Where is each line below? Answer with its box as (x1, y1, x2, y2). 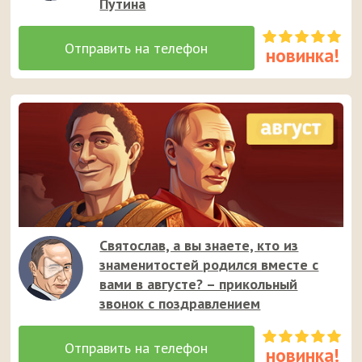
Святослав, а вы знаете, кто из (99, 235, 299, 255)
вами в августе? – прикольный (99, 274, 298, 293)
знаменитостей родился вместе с (99, 255, 319, 274)
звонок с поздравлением (99, 293, 261, 313)
